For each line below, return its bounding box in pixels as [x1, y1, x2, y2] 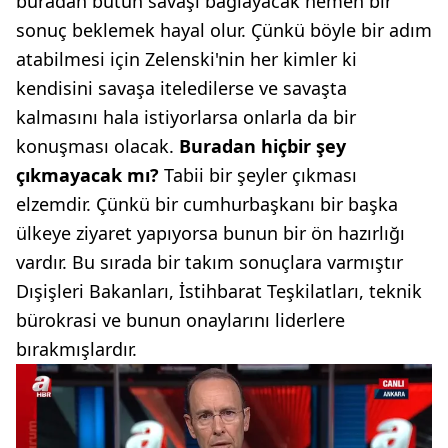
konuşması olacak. [16, 134, 179, 159]
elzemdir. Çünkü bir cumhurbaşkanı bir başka [16, 192, 398, 217]
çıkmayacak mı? [16, 163, 159, 188]
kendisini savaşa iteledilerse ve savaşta [16, 76, 347, 101]
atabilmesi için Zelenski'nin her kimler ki [16, 47, 357, 72]
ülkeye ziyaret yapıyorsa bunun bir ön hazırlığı [16, 221, 405, 246]
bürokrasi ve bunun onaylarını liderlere [16, 308, 345, 333]
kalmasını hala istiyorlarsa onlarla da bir [16, 105, 356, 130]
